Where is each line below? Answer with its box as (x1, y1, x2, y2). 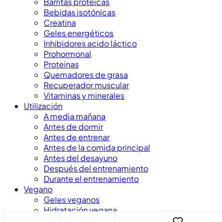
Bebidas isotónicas (44, 7, 115, 18)
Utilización (24, 101, 62, 111)
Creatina (44, 17, 76, 28)
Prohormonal (44, 49, 91, 59)
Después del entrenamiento (44, 163, 148, 174)
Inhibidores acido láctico (44, 38, 137, 49)
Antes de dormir (44, 121, 103, 132)
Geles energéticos (44, 28, 113, 39)
